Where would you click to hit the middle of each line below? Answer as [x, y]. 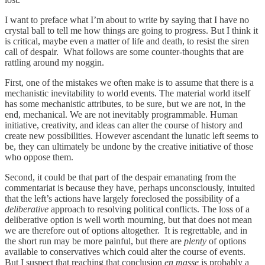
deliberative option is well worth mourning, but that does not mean [128, 219]
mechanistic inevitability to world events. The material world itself [127, 93]
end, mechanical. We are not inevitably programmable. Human [121, 114]
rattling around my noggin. [54, 62]
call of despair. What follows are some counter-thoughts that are [124, 51]
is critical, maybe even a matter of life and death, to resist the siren [127, 41]
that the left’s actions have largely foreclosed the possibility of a [122, 198]
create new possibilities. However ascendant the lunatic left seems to [132, 135]
